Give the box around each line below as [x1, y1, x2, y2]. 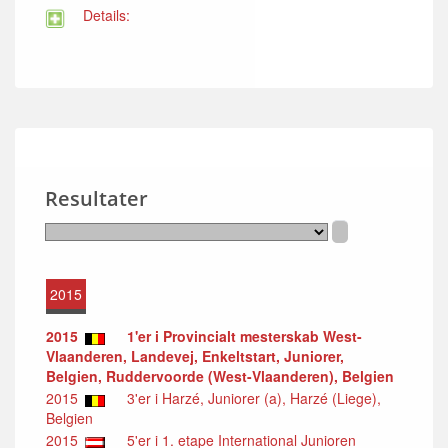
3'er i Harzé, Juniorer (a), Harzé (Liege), [115, 388, 381, 409]
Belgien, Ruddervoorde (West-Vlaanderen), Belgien [46, 366, 394, 387]
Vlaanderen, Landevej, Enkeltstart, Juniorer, [46, 346, 344, 367]
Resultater [45, 184, 148, 212]
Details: [75, 5, 130, 26]
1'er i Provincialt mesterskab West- [127, 326, 362, 347]
